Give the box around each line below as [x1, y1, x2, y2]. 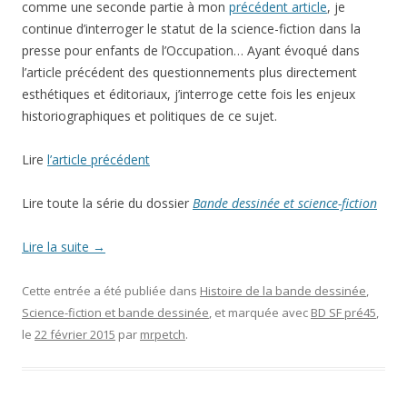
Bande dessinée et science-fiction [193, 194, 377, 212]
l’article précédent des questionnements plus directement [22, 64, 357, 81]
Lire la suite [22, 238, 93, 255]
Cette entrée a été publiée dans [22, 283, 200, 299]
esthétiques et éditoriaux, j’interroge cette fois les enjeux [22, 85, 355, 103]
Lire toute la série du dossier [22, 194, 193, 212]
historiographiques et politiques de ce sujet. [22, 107, 277, 124]
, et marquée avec [209, 304, 311, 321]
